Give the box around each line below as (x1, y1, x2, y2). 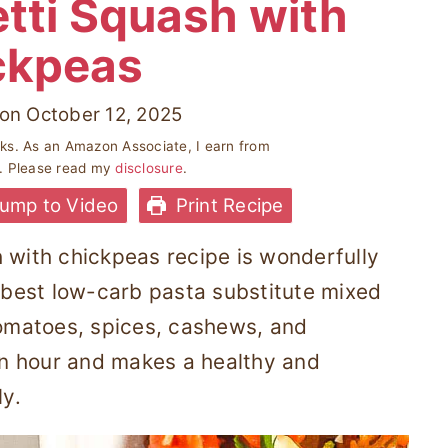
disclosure (115, 159, 183, 176)
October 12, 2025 (26, 102, 183, 126)
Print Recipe (170, 193, 284, 217)
